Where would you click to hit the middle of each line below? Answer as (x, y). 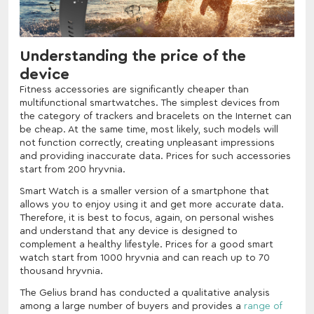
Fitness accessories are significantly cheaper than (134, 89)
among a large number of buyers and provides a (132, 306)
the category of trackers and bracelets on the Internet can (156, 116)
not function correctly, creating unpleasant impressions (147, 143)
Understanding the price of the (133, 56)
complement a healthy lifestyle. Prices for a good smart (146, 244)
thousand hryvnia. (61, 271)
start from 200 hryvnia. (73, 169)
